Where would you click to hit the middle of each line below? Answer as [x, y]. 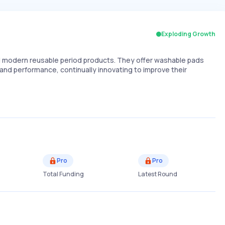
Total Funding [63, 174]
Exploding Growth [188, 34]
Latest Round [157, 174]
